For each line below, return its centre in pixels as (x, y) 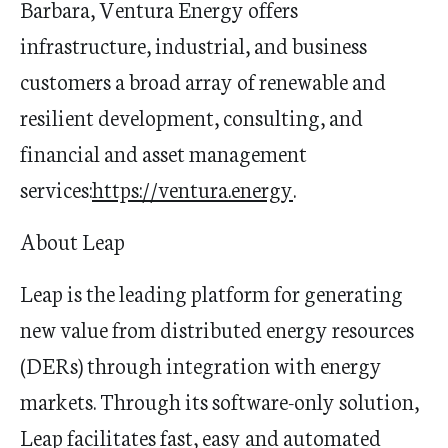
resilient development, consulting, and (191, 116)
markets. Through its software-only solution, (219, 400)
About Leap (72, 240)
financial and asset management (163, 152)
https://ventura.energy (192, 188)
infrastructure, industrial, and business (193, 44)
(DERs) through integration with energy (201, 364)
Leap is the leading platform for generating (211, 292)
